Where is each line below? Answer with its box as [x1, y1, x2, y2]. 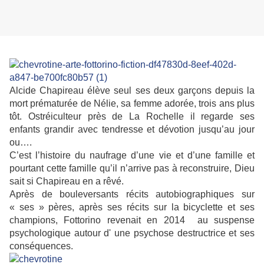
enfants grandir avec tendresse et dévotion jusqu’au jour [9, 124, 255, 135]
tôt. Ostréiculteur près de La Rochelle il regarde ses [9, 111, 255, 122]
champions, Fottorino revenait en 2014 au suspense [9, 215, 255, 226]
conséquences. [9, 241, 73, 252]
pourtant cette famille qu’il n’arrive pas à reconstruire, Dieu [9, 163, 255, 174]
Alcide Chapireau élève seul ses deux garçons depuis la [9, 85, 255, 96]
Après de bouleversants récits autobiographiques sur [9, 189, 255, 200]
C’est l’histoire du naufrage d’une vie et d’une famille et [9, 150, 255, 161]
